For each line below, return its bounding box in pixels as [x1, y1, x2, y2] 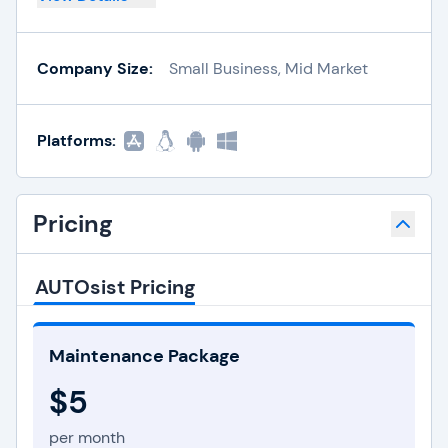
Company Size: [37, 57, 153, 79]
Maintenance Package [49, 344, 240, 368]
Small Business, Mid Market [169, 57, 368, 79]
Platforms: [37, 130, 116, 151]
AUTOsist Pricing [35, 274, 195, 300]
